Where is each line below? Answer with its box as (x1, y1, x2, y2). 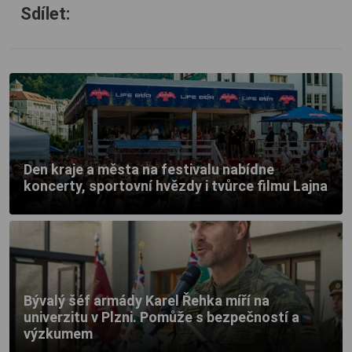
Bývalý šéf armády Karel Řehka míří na (24, 292, 269, 310)
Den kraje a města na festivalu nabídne (24, 161, 274, 178)
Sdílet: (20, 4, 70, 24)
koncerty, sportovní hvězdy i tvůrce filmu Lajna (24, 178, 328, 195)
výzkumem (24, 325, 93, 343)
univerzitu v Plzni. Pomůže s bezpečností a (24, 309, 299, 326)
